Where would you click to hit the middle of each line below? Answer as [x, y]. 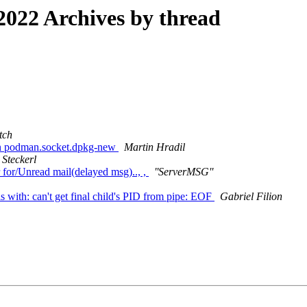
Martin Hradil [155, 147]
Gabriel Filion [251, 197]
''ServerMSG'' [184, 172]
